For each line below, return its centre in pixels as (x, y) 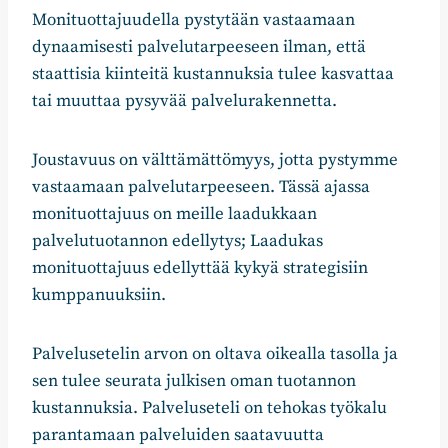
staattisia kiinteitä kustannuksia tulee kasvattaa (213, 74)
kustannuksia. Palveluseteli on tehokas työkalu (209, 408)
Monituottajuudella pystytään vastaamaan (193, 20)
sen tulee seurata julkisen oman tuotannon (194, 381)
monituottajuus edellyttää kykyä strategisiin (200, 268)
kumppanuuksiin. (99, 295)
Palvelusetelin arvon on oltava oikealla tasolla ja (215, 354)
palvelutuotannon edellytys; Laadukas (177, 241)
